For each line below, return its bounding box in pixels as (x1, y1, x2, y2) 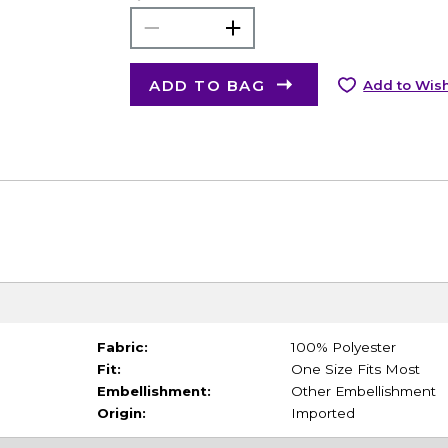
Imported (290, 404, 355, 421)
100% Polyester (290, 338, 396, 355)
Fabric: (96, 338, 148, 355)
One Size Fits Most (290, 360, 420, 377)
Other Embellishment (290, 382, 436, 399)
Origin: (96, 404, 146, 421)
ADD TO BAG (149, 76, 266, 96)
